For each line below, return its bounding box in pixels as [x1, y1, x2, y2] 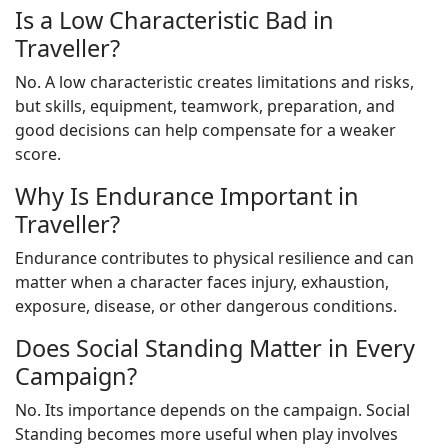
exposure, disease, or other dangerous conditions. [15, 295, 397, 317]
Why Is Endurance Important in [15, 180, 359, 212]
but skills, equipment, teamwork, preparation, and [15, 95, 395, 117]
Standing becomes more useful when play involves [15, 423, 398, 445]
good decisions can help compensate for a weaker [15, 119, 396, 141]
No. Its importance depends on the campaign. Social [15, 399, 410, 421]
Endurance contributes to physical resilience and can [15, 247, 414, 269]
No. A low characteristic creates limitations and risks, [15, 71, 414, 93]
